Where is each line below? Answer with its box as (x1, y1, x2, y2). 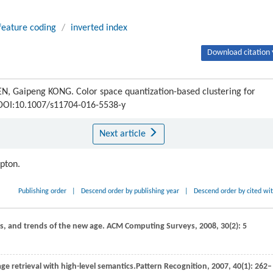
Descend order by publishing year (81, 188, 180, 195)
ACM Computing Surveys (107, 222, 195, 231)
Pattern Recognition (136, 262, 207, 271)
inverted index (71, 23, 127, 33)
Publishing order (18, 188, 67, 195)
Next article (99, 129, 148, 139)
